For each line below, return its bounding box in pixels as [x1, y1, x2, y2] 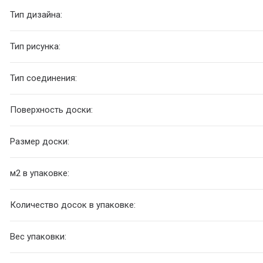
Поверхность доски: [10, 104, 93, 116]
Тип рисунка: [10, 41, 61, 52]
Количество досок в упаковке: [10, 200, 136, 211]
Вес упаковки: [10, 231, 67, 242]
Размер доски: [10, 136, 70, 147]
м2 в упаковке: [10, 168, 70, 179]
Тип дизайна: [10, 9, 65, 21]
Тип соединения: [10, 73, 77, 84]
